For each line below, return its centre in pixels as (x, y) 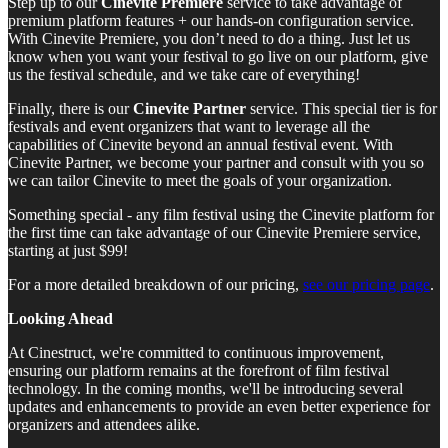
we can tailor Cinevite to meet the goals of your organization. (200, 181)
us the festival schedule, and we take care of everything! (184, 75)
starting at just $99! (68, 251)
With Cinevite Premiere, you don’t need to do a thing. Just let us (209, 39)
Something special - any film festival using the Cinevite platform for (221, 215)
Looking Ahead (60, 319)
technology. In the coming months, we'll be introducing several (205, 389)
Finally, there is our (70, 109)
